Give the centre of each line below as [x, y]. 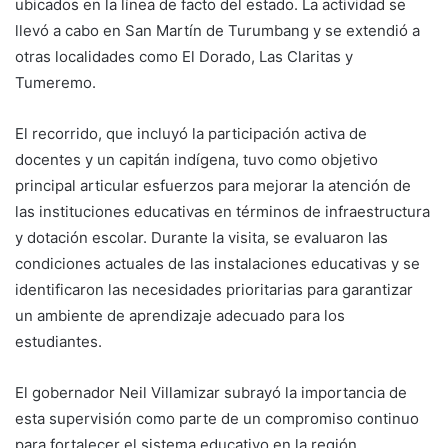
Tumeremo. [55, 82]
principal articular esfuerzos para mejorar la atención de [213, 185]
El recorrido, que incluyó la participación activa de [191, 133]
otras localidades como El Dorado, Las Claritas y [184, 56]
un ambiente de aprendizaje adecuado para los [180, 315]
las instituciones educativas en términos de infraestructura [222, 211]
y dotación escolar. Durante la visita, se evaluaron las [201, 237]
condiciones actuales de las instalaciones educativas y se [217, 263]
